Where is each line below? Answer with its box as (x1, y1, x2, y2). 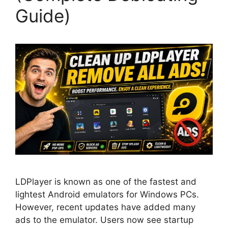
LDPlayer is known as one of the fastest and (15, 177, 196, 187)
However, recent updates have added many (15, 202, 195, 213)
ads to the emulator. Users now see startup (15, 215, 193, 225)
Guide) (15, 5, 71, 26)
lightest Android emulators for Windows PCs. (15, 189, 199, 200)
